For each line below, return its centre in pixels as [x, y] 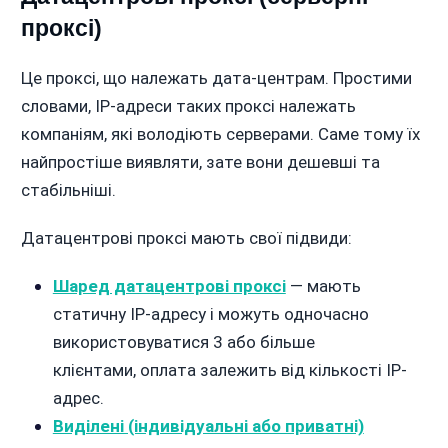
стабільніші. [68, 190]
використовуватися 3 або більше [183, 342]
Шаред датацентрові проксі [169, 286]
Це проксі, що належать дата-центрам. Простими [216, 78]
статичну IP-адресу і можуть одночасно [210, 314]
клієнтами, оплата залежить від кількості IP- [229, 370]
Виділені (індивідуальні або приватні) [208, 426]
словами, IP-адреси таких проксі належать [188, 106]
